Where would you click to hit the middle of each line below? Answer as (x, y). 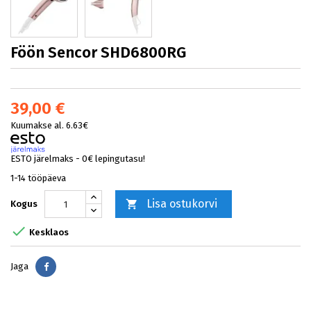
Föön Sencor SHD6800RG (98, 52)
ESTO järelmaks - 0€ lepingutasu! (78, 159)
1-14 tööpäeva (38, 178)
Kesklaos (48, 233)
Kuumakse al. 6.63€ (49, 125)
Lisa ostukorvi (182, 204)
